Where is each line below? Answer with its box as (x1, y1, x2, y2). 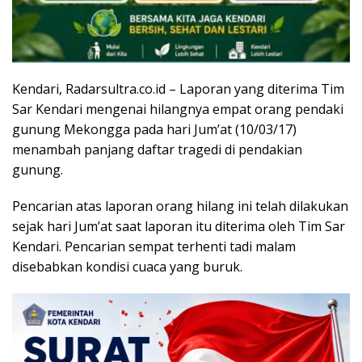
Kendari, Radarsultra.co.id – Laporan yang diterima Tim (12, 80, 344, 99)
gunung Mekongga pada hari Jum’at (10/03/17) (12, 120, 297, 139)
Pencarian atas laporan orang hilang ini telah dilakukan (12, 197, 348, 216)
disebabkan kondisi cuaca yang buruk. (12, 258, 242, 276)
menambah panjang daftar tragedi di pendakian (12, 141, 302, 159)
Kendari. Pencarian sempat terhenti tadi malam (12, 238, 296, 256)
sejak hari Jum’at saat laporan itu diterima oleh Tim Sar (12, 217, 345, 236)
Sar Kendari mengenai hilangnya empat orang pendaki (12, 100, 343, 119)
